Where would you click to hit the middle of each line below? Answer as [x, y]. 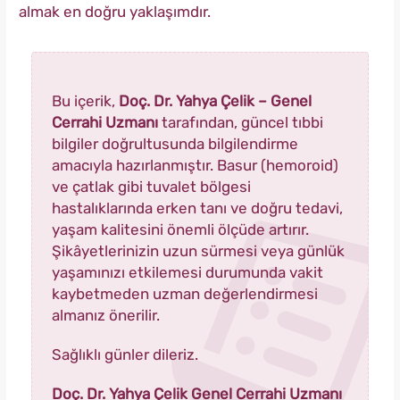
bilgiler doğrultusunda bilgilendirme [175, 144]
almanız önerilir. [106, 316]
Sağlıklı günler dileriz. [125, 355]
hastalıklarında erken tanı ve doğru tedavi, [197, 208]
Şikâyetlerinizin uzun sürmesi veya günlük [198, 251]
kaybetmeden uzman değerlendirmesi [185, 294]
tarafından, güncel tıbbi [241, 123]
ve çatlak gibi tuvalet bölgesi [151, 187]
